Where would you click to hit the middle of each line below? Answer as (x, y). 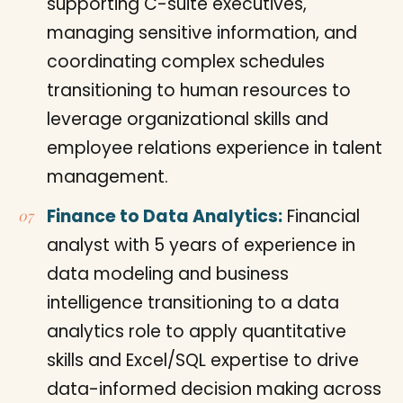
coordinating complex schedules (186, 61)
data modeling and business (168, 273)
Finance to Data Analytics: (165, 216)
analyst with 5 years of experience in (201, 245)
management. (107, 176)
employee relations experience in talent (215, 148)
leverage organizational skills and (188, 119)
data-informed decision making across (214, 389)
